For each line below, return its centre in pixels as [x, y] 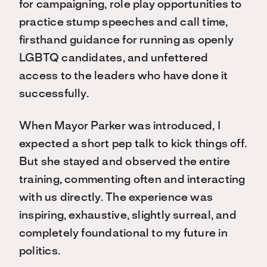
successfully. [54, 94]
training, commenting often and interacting [132, 180]
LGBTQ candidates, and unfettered [114, 59]
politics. [40, 252]
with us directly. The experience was [116, 198]
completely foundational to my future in [123, 234]
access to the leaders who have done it [124, 77]
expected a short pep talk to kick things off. [133, 145]
